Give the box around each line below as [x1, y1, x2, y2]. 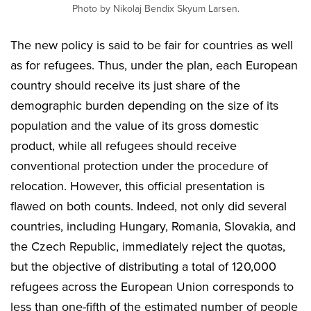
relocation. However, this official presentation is [10, 178, 264, 194]
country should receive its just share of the [10, 77, 240, 93]
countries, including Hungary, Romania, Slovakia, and [10, 218, 296, 234]
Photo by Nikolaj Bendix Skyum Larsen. [72, 2, 239, 15]
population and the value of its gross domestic [10, 117, 259, 133]
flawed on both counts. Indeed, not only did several [10, 198, 287, 214]
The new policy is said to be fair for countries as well [10, 37, 293, 53]
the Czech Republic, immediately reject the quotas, [10, 238, 285, 254]
